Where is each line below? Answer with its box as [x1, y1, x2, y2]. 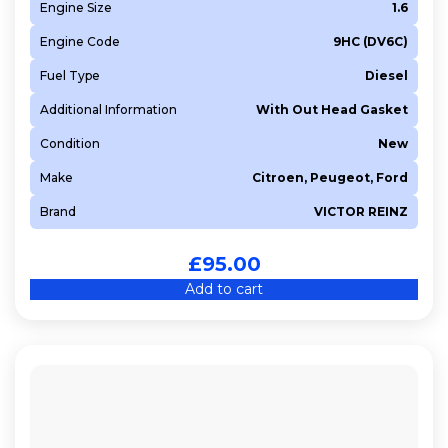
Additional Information [40, 101, 177, 117]
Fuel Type [40, 67, 100, 83]
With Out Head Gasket [256, 101, 408, 117]
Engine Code [40, 33, 120, 49]
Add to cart [185, 279, 263, 298]
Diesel [365, 67, 408, 83]
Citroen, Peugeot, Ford [252, 169, 408, 185]
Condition [40, 135, 100, 151]
